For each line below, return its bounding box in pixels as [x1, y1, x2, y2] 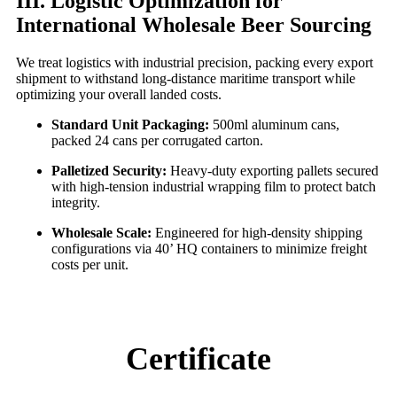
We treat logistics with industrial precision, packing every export [16, 54, 373, 70]
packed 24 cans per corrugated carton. [51, 132, 263, 148]
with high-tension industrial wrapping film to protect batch [51, 178, 376, 194]
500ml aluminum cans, [209, 116, 339, 132]
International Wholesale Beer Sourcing [16, 12, 371, 36]
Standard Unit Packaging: [51, 116, 209, 132]
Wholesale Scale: [51, 224, 152, 240]
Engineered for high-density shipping [152, 224, 362, 240]
